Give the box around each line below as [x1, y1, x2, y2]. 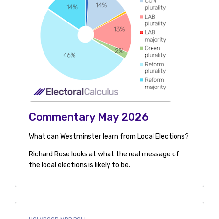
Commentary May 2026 [28, 110, 149, 124]
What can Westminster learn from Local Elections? [28, 132, 189, 141]
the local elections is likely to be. [28, 161, 130, 169]
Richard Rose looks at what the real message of [28, 150, 179, 158]
